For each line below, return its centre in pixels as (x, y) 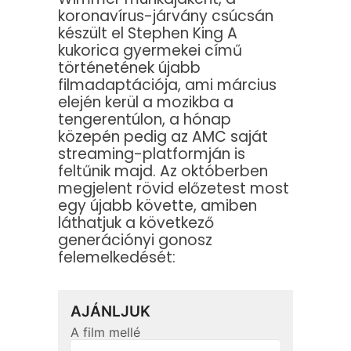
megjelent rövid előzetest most (174, 189)
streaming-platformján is (152, 154)
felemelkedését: (117, 258)
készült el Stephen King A (148, 34)
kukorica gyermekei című (150, 51)
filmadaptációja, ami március (167, 85)
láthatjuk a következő (136, 223)
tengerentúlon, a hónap (145, 120)
